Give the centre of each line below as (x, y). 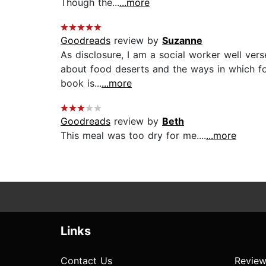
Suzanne (182, 41)
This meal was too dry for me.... (133, 136)
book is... (81, 83)
